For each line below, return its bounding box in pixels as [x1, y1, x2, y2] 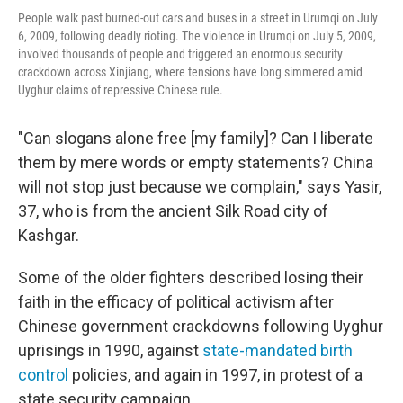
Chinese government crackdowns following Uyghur [18, 316, 383, 336]
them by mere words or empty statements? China [18, 152, 373, 172]
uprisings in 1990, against [18, 340, 202, 360]
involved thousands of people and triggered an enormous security [18, 46, 343, 61]
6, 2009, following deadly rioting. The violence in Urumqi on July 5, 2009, [18, 28, 376, 43]
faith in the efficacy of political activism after [18, 291, 334, 311]
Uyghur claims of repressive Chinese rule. [18, 82, 223, 97]
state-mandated [202, 340, 317, 360]
